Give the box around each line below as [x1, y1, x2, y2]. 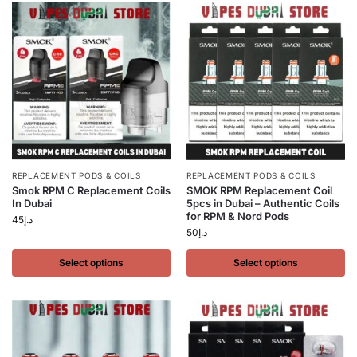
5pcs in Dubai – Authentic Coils [186, 197, 339, 210]
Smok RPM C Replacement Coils [12, 184, 171, 197]
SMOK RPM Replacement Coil [186, 184, 332, 197]
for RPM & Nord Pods [186, 210, 289, 222]
